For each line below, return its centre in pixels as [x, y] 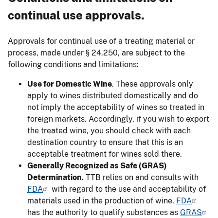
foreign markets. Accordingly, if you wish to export [118, 119]
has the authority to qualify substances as [104, 212]
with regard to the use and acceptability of [128, 189]
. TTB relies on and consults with [140, 177]
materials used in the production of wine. [102, 200]
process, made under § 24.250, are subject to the [96, 53]
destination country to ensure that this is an [105, 142]
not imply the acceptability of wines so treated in [116, 107]
